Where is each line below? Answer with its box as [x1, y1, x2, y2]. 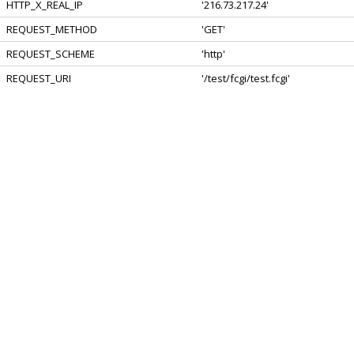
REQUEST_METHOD [6, 22, 97, 36]
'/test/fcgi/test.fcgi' [201, 71, 290, 85]
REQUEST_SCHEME [6, 47, 95, 61]
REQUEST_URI [6, 71, 71, 85]
